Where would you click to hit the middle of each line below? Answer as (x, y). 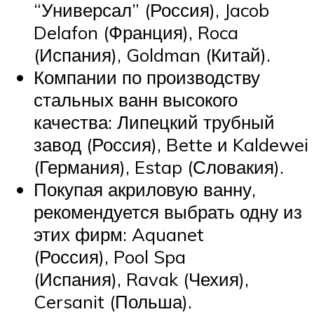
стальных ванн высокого (136, 99)
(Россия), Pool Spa (110, 256)
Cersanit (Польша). (113, 301)
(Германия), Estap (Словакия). (159, 166)
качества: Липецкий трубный (154, 122)
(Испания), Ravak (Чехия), (144, 279)
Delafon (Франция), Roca (136, 32)
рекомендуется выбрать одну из (168, 211)
